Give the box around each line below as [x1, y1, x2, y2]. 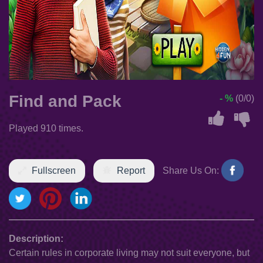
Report [117, 166, 145, 176]
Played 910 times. [9, 123, 83, 133]
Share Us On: [160, 166, 221, 176]
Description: [9, 234, 63, 244]
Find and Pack [9, 92, 122, 110]
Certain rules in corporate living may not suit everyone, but [9, 248, 249, 258]
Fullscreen [32, 166, 76, 176]
